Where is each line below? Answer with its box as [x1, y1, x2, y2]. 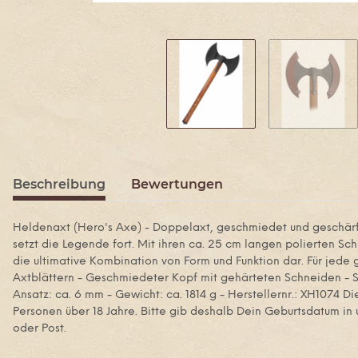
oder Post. [13, 323, 66, 335]
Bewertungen [131, 177, 223, 192]
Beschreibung [13, 177, 105, 192]
